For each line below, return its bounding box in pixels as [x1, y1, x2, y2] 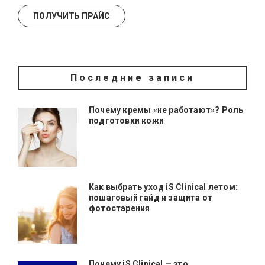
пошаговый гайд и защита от [89, 192, 213, 202]
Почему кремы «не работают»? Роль [89, 105, 244, 115]
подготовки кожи [89, 115, 164, 125]
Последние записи [70, 72, 195, 83]
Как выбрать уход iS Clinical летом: [89, 182, 238, 192]
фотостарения [89, 203, 150, 213]
